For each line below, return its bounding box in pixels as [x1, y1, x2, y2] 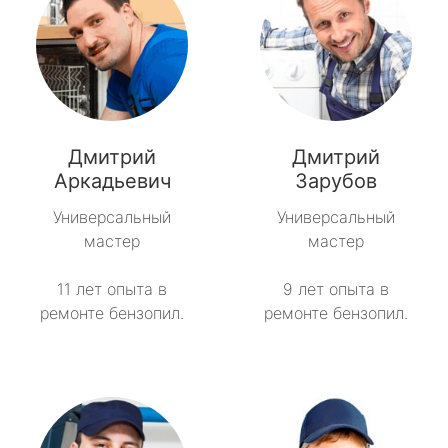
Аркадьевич [53, 169, 171, 194]
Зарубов [295, 169, 377, 194]
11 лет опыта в [57, 279, 167, 300]
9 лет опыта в [283, 279, 389, 300]
